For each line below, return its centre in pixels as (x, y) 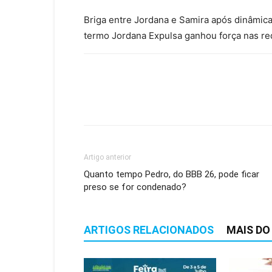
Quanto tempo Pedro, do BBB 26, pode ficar (172, 174)
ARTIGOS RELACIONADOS (149, 230)
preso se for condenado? (135, 187)
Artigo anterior (107, 157)
